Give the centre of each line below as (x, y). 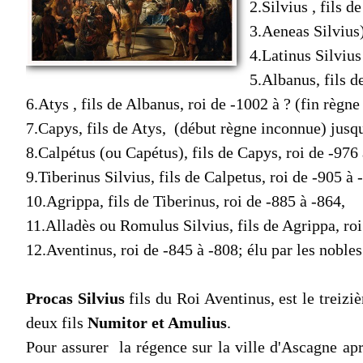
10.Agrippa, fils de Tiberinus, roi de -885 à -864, (186, 201)
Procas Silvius (75, 299)
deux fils (55, 323)
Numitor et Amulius (155, 323)
